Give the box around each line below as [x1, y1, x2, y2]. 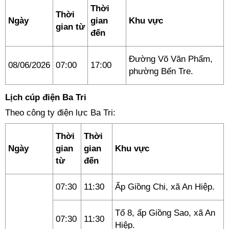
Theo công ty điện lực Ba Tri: [5, 108, 116, 118]
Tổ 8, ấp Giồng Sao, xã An [115, 208, 215, 218]
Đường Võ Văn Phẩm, [129, 54, 213, 64]
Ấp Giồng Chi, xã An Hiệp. [115, 182, 215, 192]
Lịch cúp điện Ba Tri [5, 93, 86, 102]
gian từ [56, 22, 85, 32]
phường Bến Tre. [129, 66, 193, 76]
